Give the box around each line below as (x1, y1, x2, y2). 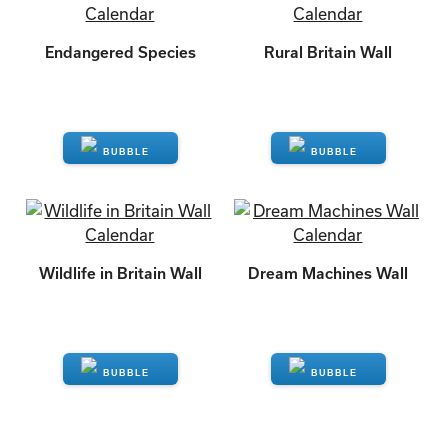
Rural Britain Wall (264, 43, 392, 61)
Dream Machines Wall (248, 264, 408, 282)
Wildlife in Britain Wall (38, 264, 202, 282)
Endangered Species (44, 43, 196, 61)
